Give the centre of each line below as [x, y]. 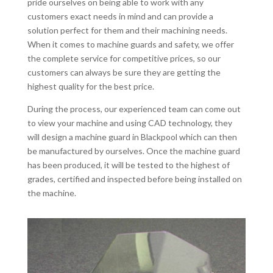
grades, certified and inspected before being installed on [134, 179]
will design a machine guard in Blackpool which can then [132, 137]
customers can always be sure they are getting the [124, 73]
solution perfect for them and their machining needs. [127, 30]
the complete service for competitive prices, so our [124, 58]
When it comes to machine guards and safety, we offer [130, 44]
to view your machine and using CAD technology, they [129, 123]
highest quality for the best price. [90, 87]
